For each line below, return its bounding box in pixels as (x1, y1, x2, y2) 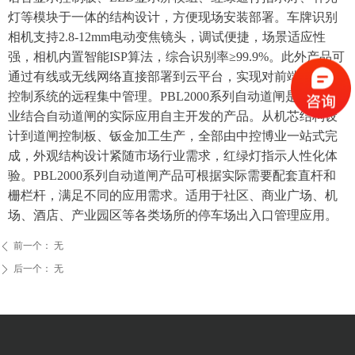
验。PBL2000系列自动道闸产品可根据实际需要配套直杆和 (8, 168, 336, 182)
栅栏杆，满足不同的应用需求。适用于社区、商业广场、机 (8, 188, 338, 202)
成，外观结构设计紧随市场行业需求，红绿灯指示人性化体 (8, 148, 338, 162)
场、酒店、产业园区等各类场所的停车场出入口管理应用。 (8, 208, 338, 222)
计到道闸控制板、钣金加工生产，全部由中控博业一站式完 (8, 128, 338, 143)
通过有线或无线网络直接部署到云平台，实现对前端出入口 (8, 69, 338, 83)
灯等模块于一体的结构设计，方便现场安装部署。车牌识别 (8, 10, 338, 24)
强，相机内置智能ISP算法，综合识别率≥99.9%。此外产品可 (8, 49, 345, 63)
